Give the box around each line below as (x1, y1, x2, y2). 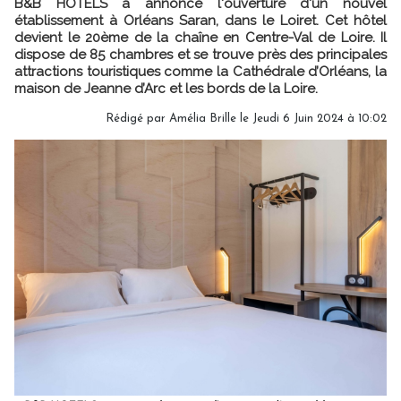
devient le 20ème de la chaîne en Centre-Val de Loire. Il (14, 29, 387, 46)
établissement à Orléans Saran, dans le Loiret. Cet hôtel (14, 12, 387, 29)
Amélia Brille (169, 112, 236, 124)
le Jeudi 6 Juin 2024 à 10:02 (236, 112, 387, 124)
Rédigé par (106, 112, 169, 124)
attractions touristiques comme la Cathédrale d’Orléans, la (14, 63, 387, 80)
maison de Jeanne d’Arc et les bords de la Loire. (14, 80, 318, 97)
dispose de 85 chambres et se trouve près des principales (14, 46, 387, 63)
